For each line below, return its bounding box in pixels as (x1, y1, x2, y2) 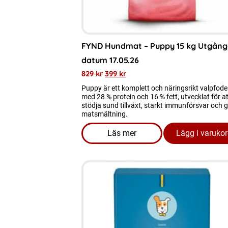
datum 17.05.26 (81, 55, 139, 65)
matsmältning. (81, 110, 128, 118)
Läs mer (107, 128, 136, 138)
